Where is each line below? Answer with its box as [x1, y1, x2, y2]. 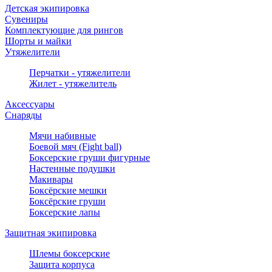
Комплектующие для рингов [5, 24, 123, 35]
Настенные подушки [29, 163, 115, 174]
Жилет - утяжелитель [29, 78, 117, 89]
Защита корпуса [29, 259, 95, 270]
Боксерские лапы [29, 206, 100, 217]
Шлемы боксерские [29, 248, 110, 259]
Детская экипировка [5, 2, 89, 13]
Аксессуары [5, 98, 55, 109]
